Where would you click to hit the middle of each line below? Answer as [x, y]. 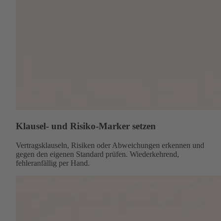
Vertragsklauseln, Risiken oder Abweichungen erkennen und [110, 145]
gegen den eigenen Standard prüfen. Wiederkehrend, [97, 154]
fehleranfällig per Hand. [53, 163]
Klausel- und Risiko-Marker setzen [86, 126]
